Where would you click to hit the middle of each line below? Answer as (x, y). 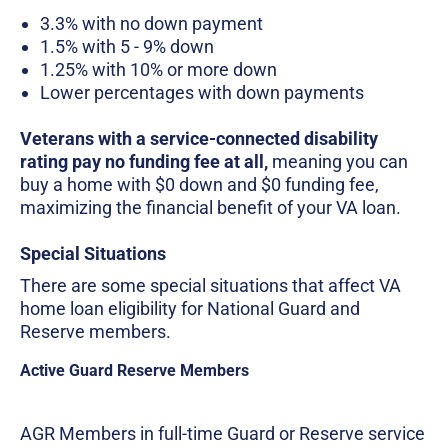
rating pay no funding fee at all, (144, 162)
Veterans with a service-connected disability (199, 139)
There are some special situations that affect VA (210, 286)
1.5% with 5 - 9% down (127, 47)
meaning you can (338, 162)
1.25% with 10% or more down (158, 70)
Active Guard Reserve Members (134, 371)
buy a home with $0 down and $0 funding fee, (199, 185)
